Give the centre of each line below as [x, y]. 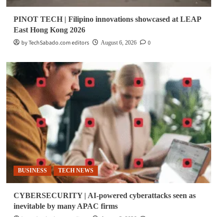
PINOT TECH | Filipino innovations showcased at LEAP [107, 19]
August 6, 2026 [118, 43]
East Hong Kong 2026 [49, 30]
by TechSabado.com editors [55, 43]
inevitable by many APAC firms [65, 206]
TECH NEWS [76, 171]
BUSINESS [32, 171]
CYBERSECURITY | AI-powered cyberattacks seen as [104, 196]
